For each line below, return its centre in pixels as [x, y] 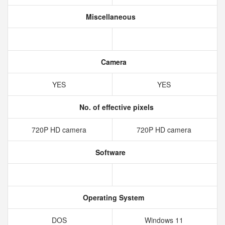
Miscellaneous [109, 17]
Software [109, 152]
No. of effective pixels [116, 107]
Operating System [113, 197]
